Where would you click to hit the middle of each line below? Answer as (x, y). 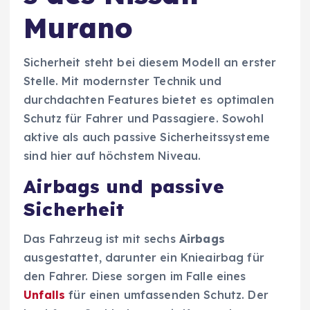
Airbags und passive (124, 187)
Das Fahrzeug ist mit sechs (101, 238)
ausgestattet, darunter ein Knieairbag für (144, 257)
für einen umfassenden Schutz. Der (167, 294)
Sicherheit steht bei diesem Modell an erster (150, 63)
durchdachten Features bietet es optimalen (149, 100)
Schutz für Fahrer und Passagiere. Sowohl (144, 119)
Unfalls (45, 294)
